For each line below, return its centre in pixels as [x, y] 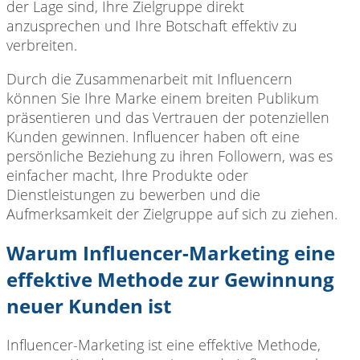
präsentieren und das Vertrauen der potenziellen [168, 117]
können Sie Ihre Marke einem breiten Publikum [163, 98]
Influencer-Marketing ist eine [100, 344]
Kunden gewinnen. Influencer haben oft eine [153, 136]
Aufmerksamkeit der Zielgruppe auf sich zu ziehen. [172, 213]
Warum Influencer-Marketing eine [171, 252]
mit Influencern [240, 78]
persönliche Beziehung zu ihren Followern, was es [170, 155]
